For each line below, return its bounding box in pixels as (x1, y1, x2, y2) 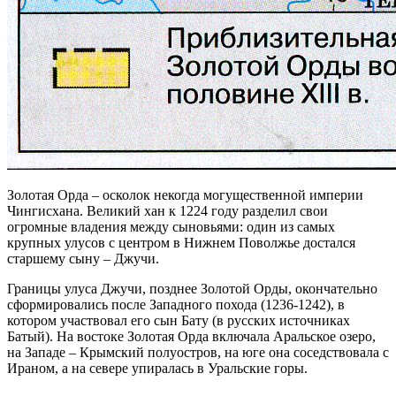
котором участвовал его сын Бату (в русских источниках (7, 312, 350, 328)
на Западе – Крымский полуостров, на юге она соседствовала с (7, 344, 389, 360)
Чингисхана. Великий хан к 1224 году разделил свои (7, 202, 328, 218)
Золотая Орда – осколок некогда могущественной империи (7, 187, 363, 202)
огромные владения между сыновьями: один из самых (7, 218, 335, 234)
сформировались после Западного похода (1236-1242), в (7, 296, 345, 312)
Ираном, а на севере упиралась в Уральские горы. (7, 360, 308, 376)
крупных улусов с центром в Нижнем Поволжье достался (7, 234, 355, 250)
